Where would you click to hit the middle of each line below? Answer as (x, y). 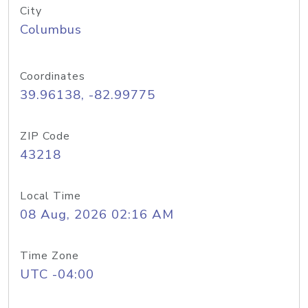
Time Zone (49, 256)
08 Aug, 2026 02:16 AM (97, 214)
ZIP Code (45, 136)
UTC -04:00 (57, 274)
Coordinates (53, 76)
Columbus (51, 30)
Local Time (51, 196)
